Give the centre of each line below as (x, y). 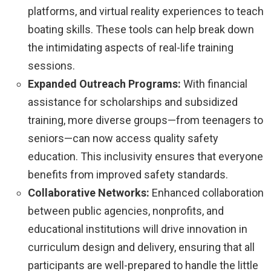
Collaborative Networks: (89, 192)
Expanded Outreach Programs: (104, 83)
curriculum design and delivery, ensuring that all (141, 247)
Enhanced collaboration (207, 192)
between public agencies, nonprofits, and (126, 211)
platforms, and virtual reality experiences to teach (146, 11)
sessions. (51, 65)
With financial (214, 83)
